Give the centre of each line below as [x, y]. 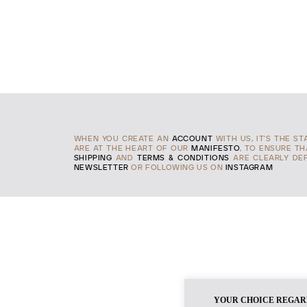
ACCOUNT [193, 139]
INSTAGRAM [249, 168]
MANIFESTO [216, 148]
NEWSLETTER [101, 168]
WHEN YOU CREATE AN [123, 139]
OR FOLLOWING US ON [177, 168]
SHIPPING [93, 158]
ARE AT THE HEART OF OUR [133, 148]
